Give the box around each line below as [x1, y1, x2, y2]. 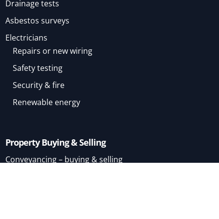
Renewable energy [13, 97, 81, 108]
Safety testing [13, 63, 63, 74]
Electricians [5, 32, 48, 44]
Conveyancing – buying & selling [5, 154, 123, 165]
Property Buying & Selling [5, 136, 106, 149]
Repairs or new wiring [13, 45, 93, 57]
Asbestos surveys [5, 15, 70, 26]
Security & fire [13, 80, 65, 91]
